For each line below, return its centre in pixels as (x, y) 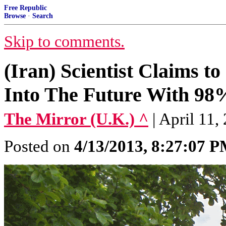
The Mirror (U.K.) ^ (76, 119)
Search (43, 16)
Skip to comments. (64, 42)
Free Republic (25, 8)
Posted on (39, 146)
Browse (15, 16)
